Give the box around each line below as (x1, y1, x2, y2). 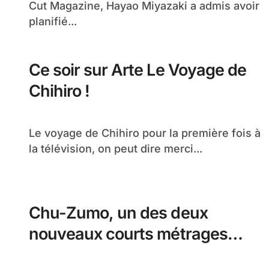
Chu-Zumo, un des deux (29, 203, 208, 223)
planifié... (29, 15, 77, 28)
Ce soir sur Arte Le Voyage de (29, 60, 246, 80)
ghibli (29, 245, 69, 265)
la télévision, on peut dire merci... (29, 142, 202, 155)
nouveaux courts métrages (29, 224, 228, 244)
